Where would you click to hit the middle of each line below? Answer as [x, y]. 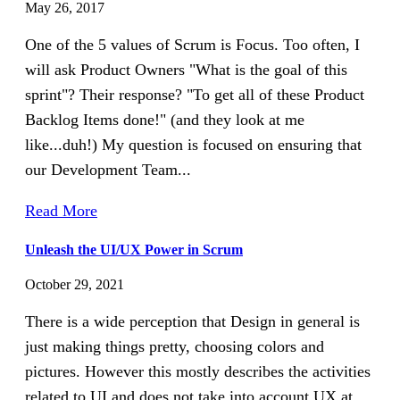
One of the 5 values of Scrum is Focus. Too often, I [192, 44]
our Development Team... [108, 169]
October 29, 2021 [75, 285]
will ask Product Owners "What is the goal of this [186, 69]
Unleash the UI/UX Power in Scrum [134, 249]
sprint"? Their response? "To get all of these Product [195, 94]
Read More [61, 210]
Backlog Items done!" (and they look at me [165, 119]
